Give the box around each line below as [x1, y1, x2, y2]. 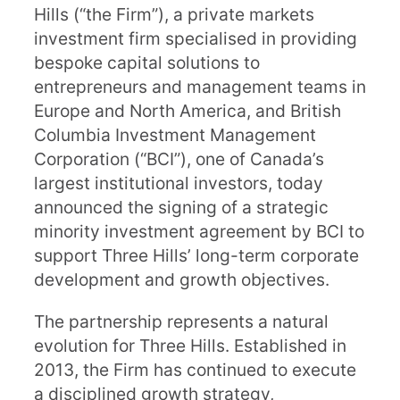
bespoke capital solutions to [34, 52, 260, 73]
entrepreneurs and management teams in [34, 76, 366, 97]
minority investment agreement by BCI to [34, 221, 364, 242]
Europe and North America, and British [34, 100, 341, 121]
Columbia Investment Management [34, 124, 316, 146]
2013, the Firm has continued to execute [34, 359, 356, 380]
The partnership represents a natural [34, 311, 329, 332]
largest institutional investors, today [34, 172, 323, 194]
